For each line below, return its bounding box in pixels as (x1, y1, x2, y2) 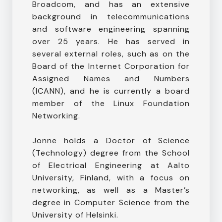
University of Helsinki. (32, 209, 118, 220)
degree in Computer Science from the (32, 197, 190, 208)
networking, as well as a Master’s (32, 184, 190, 195)
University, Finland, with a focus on (32, 172, 190, 183)
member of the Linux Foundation (32, 98, 190, 109)
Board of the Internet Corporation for (32, 60, 190, 71)
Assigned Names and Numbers (32, 73, 190, 84)
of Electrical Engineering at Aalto (32, 160, 190, 170)
